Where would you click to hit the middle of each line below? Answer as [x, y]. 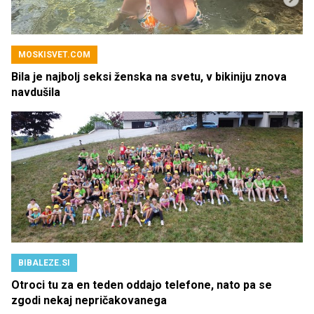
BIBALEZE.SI [44, 263]
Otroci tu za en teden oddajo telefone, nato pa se [142, 285]
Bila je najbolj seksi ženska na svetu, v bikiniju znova [149, 77]
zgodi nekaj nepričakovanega [89, 301]
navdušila [36, 93]
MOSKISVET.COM [54, 55]
